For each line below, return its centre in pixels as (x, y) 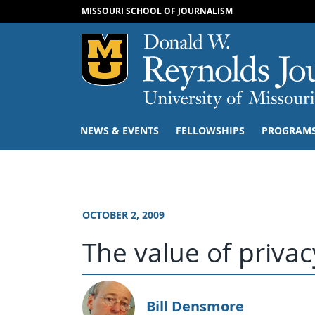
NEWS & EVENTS (120, 131)
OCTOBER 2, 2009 (123, 215)
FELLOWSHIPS (210, 131)
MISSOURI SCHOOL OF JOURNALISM (157, 11)
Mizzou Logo (207, 43)
